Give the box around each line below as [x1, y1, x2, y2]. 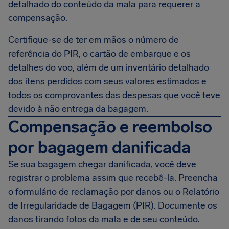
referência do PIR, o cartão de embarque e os [8, 48, 191, 59]
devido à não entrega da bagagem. [8, 103, 148, 114]
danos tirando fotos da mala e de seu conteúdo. [8, 214, 200, 225]
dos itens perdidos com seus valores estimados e [8, 76, 207, 87]
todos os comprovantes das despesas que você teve [8, 89, 220, 101]
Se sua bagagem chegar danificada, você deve [8, 158, 196, 170]
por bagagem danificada [8, 138, 191, 157]
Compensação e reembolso [8, 117, 212, 136]
